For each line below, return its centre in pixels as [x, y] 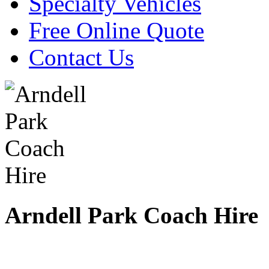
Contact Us [81, 58]
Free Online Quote [116, 31]
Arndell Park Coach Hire [131, 215]
